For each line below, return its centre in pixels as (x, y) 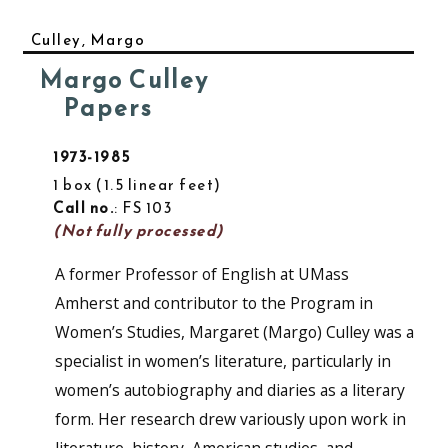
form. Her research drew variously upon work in (230, 419)
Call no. (83, 208)
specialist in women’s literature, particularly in (222, 361)
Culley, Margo (87, 40)
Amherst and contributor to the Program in (213, 303)
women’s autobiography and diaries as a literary (229, 390)
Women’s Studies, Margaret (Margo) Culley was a (234, 332)
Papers (108, 108)
